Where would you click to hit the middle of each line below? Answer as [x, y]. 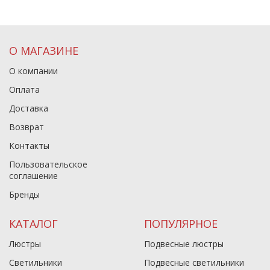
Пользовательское [48, 164]
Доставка [29, 108]
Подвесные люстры [184, 244]
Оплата [24, 89]
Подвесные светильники [194, 262]
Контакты [29, 146]
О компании [33, 71]
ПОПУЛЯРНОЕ [181, 224]
